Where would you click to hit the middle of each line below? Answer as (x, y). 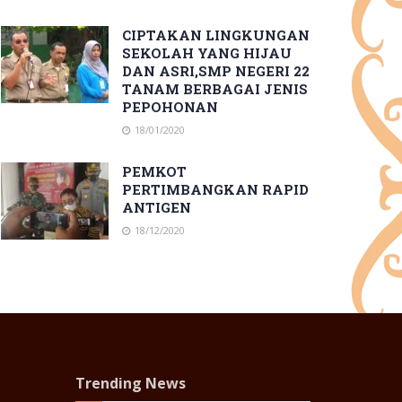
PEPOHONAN (170, 106)
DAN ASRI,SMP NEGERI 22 (216, 70)
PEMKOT (154, 171)
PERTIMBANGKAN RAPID (215, 189)
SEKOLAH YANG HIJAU (207, 52)
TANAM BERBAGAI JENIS (215, 88)
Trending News (130, 383)
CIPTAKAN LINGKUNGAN (216, 35)
